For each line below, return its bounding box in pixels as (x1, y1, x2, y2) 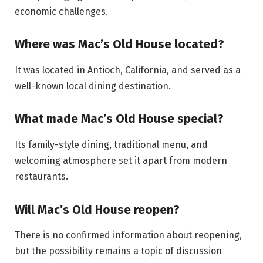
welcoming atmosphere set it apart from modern (15, 154, 227, 166)
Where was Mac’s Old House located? (15, 37, 224, 52)
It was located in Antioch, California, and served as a (15, 64, 241, 76)
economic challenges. (15, 5, 108, 17)
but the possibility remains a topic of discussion (15, 245, 222, 257)
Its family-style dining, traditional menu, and (15, 139, 208, 150)
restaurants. (15, 170, 68, 182)
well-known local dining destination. (15, 80, 171, 92)
